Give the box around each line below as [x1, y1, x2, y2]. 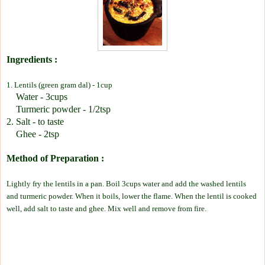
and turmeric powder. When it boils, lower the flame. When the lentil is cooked [7, 191, 257, 201]
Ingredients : [7, 54, 57, 64]
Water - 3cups [7, 91, 67, 102]
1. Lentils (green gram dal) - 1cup [7, 80, 112, 89]
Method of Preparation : [7, 153, 104, 163]
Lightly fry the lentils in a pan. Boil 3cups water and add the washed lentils [7, 179, 246, 188]
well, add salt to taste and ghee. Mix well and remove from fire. [7, 203, 206, 213]
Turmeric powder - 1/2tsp [7, 104, 111, 114]
